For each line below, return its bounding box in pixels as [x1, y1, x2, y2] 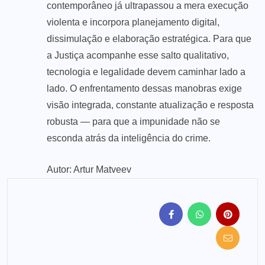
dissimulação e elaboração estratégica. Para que [47, 33, 251, 44]
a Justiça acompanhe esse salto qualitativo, [47, 50, 229, 60]
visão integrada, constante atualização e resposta [47, 99, 254, 110]
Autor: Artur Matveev [47, 164, 131, 174]
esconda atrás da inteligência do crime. [47, 132, 211, 143]
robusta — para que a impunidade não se [47, 116, 220, 127]
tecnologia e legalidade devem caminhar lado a [47, 66, 245, 77]
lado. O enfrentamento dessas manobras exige [47, 83, 242, 93]
